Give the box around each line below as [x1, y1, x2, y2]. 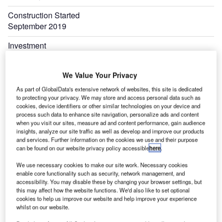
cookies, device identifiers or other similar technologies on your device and [16, 102, 201, 110]
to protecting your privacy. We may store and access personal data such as [16, 93, 201, 102]
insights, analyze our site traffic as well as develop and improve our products [16, 127, 205, 135]
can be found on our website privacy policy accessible [16, 144, 150, 152]
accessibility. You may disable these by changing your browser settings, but [16, 177, 202, 186]
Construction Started [8, 9, 80, 21]
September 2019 [8, 20, 66, 32]
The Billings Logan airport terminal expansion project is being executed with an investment [8, 212, 214, 219]
